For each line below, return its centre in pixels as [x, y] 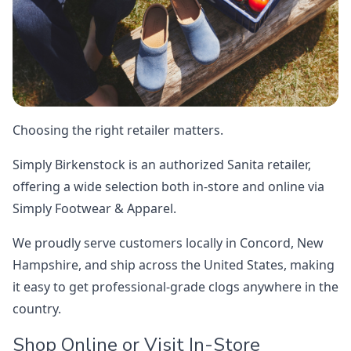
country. [37, 309]
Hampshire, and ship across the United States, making [174, 265]
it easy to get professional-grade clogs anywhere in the [175, 287]
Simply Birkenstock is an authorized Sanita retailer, [162, 165]
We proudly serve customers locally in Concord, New [168, 243]
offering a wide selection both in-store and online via [168, 187]
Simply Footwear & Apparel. [94, 209]
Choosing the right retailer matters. [118, 130]
